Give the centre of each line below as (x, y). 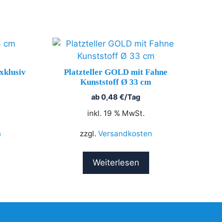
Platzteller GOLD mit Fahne (116, 72)
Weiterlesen (116, 163)
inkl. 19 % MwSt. (116, 113)
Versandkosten (125, 134)
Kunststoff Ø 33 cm (116, 82)
